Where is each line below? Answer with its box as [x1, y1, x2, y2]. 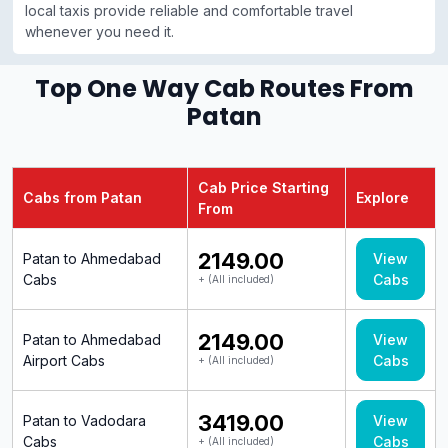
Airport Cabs [23, 352, 105, 370]
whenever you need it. [25, 23, 174, 41]
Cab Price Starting [198, 179, 329, 197]
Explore [356, 189, 417, 207]
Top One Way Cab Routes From [34, 72, 414, 106]
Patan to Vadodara [23, 412, 146, 430]
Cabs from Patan [23, 189, 142, 207]
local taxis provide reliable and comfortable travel [25, 2, 353, 20]
